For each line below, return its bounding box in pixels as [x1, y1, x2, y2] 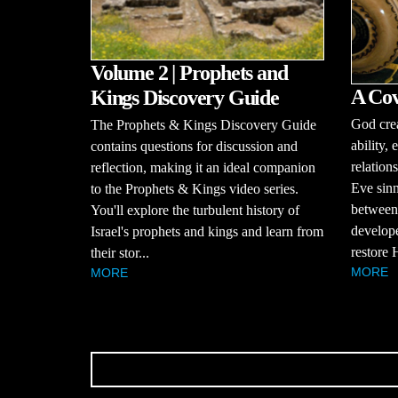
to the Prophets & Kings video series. [91, 181, 298, 197]
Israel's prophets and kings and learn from [91, 224, 323, 240]
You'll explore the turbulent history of [91, 203, 299, 219]
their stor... [91, 245, 149, 261]
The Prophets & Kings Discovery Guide [91, 117, 316, 133]
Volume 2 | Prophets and [91, 61, 288, 85]
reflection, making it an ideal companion [91, 160, 315, 176]
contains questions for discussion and [91, 139, 298, 155]
